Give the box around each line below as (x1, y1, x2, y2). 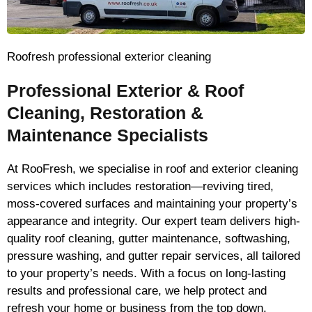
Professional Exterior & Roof (7, 81, 244, 101)
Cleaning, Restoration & (7, 103, 203, 123)
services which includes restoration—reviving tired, (7, 180, 274, 194)
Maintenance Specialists (7, 125, 208, 146)
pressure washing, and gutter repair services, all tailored (7, 249, 300, 263)
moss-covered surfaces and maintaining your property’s (7, 197, 297, 211)
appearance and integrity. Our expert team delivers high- (7, 214, 300, 228)
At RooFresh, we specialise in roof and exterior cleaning (7, 162, 298, 176)
